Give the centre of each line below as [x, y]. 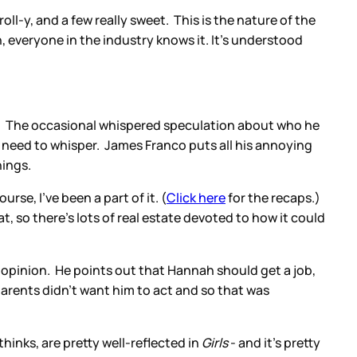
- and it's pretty [274, 342]
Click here [196, 197]
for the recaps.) [273, 197]
